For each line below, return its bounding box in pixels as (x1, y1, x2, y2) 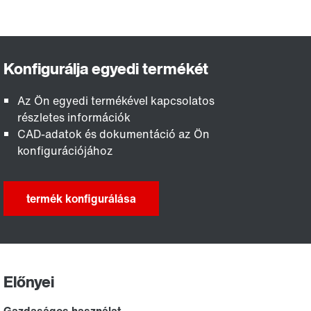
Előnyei (3, 270, 55, 293)
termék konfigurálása (26, 190, 137, 207)
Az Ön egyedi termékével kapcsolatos (17, 92, 215, 109)
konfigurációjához (17, 142, 114, 159)
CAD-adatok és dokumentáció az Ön (17, 126, 210, 142)
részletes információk (17, 109, 131, 126)
